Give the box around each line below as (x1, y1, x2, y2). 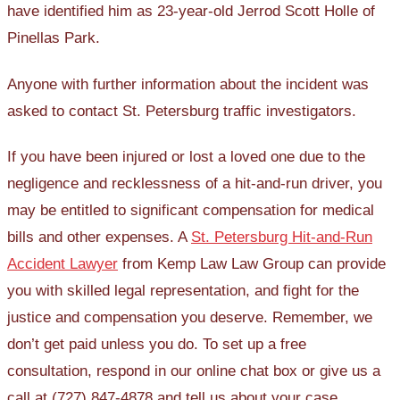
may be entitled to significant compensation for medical (7, 202, 374, 220)
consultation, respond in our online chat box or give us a (7, 362, 380, 380)
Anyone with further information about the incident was (7, 75, 369, 93)
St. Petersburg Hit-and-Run (191, 229, 372, 246)
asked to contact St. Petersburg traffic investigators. (7, 102, 356, 120)
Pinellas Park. (7, 29, 100, 47)
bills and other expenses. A (7, 229, 191, 246)
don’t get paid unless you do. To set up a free (7, 336, 306, 354)
